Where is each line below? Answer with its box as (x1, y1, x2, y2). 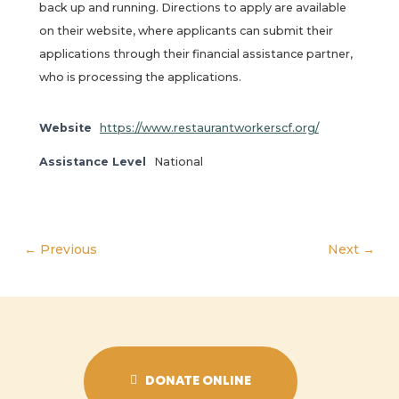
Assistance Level (38, 154, 146, 168)
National (153, 154, 203, 168)
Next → (327, 240, 375, 257)
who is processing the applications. (38, 70, 241, 85)
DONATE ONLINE (145, 376, 252, 387)
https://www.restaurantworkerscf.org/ (99, 120, 319, 134)
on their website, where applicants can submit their (38, 24, 333, 38)
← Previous (23, 240, 97, 257)
